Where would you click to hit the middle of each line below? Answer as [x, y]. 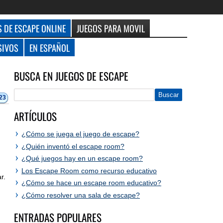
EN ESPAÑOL [50, 48]
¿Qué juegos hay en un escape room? [82, 158]
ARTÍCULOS [35, 116]
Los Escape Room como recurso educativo [89, 170]
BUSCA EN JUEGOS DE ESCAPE [71, 76]
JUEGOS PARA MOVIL [111, 28]
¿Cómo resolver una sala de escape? [81, 195]
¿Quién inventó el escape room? [73, 146]
